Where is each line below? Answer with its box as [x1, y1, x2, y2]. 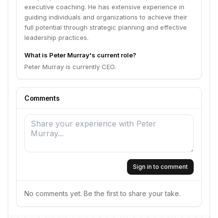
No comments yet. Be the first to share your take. [24, 189, 181, 198]
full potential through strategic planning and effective [24, 23, 187, 31]
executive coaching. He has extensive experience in [24, 3, 184, 11]
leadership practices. [24, 34, 89, 41]
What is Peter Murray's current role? [24, 51, 136, 59]
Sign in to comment [133, 163, 188, 170]
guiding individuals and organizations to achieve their [24, 13, 187, 21]
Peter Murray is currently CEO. [24, 63, 116, 71]
